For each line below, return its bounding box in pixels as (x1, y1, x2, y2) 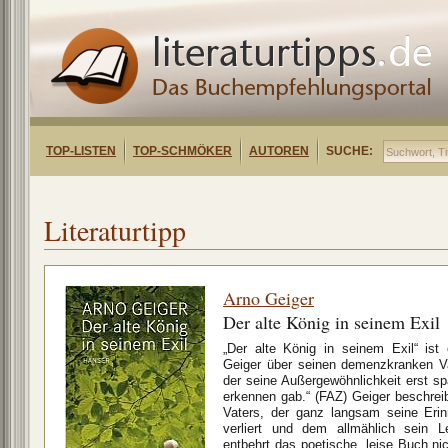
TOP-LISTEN (46, 144, 116, 158)
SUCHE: (326, 144, 373, 158)
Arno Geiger (223, 286, 314, 310)
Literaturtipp (44, 211, 186, 249)
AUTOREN (249, 144, 309, 158)
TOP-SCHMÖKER (133, 144, 232, 158)
